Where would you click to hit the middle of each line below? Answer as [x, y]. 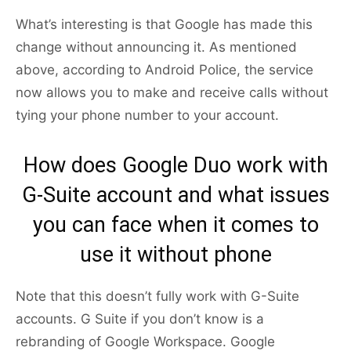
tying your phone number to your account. [147, 116]
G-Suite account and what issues [175, 195]
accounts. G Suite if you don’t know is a [140, 319]
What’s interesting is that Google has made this [164, 25]
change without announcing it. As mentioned [156, 47]
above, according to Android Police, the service [165, 70]
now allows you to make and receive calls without [172, 93]
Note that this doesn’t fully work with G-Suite [157, 297]
